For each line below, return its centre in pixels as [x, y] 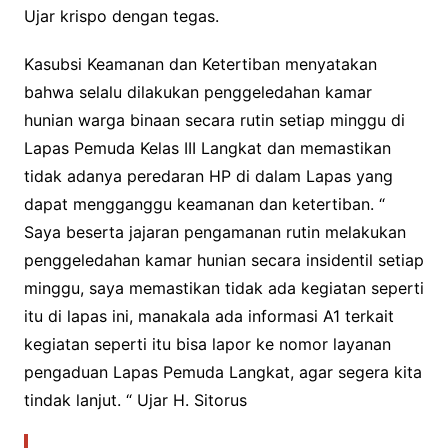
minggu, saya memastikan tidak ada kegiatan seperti [223, 288]
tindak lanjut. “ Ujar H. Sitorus [135, 400]
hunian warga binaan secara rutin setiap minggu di [214, 120]
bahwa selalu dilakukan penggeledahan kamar [197, 92]
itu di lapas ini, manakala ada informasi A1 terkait [208, 316]
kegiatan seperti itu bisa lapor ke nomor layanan [207, 344]
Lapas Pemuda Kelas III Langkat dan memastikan [207, 148]
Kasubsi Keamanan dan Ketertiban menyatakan [200, 64]
